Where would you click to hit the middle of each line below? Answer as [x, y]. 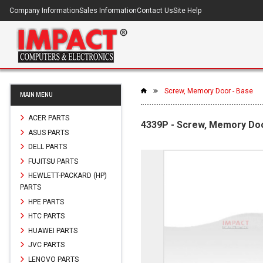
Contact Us [155, 11]
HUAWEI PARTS [52, 230]
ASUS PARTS [48, 132]
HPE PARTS [45, 202]
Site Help [187, 11]
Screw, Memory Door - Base [209, 91]
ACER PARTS [48, 118]
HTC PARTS [45, 216]
